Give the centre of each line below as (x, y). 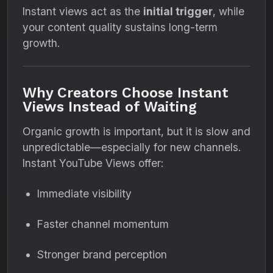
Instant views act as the (83, 11)
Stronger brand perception (102, 254)
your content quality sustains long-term (120, 27)
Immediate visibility (84, 193)
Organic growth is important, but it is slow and (136, 131)
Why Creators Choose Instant (126, 93)
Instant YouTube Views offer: (93, 163)
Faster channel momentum (103, 224)
